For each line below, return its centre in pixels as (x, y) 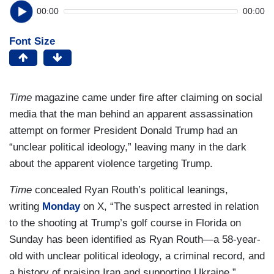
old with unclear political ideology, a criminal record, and (137, 256)
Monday (61, 206)
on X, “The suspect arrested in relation (169, 206)
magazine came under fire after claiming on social (149, 97)
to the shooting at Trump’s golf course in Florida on (125, 223)
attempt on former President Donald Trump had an (123, 130)
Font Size (32, 41)
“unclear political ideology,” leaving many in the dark (128, 147)
